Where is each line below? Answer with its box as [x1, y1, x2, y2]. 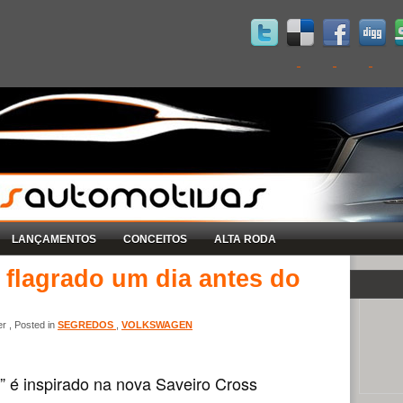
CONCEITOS [123, 232, 187, 246]
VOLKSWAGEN [121, 318, 193, 330]
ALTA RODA [214, 232, 276, 246]
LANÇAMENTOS [12, 232, 96, 246]
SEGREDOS [58, 318, 116, 330]
